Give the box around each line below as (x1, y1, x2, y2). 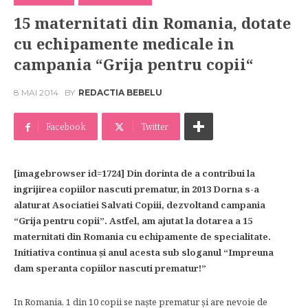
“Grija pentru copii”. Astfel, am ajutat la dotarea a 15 (14, 214, 252, 227)
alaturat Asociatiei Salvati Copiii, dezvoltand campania (14, 199, 265, 211)
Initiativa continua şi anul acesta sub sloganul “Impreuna (14, 246, 274, 258)
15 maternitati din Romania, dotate (14, 12, 291, 33)
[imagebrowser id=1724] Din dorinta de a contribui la (14, 167, 255, 179)
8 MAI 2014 (14, 87, 58, 98)
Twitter (141, 120, 168, 132)
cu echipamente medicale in (14, 33, 234, 54)
